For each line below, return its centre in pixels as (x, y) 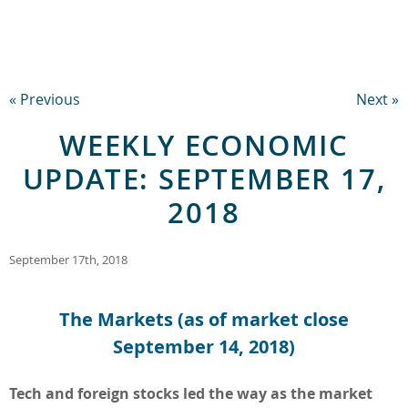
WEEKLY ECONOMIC (204, 144)
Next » (377, 99)
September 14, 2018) (204, 346)
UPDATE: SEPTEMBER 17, (204, 178)
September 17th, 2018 (68, 260)
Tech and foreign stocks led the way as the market (191, 393)
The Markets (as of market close (204, 319)
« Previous (45, 99)
